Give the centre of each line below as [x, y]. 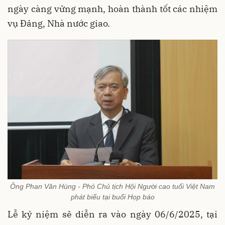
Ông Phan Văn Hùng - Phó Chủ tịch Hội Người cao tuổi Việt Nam [113, 186]
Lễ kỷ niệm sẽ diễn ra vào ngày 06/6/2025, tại [113, 214]
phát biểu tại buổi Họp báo [113, 197]
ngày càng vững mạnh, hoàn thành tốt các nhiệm [113, 9]
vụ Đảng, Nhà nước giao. [59, 23]
